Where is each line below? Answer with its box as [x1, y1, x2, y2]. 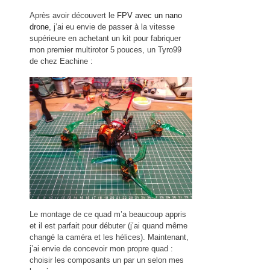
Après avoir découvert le [30, 11, 117, 20]
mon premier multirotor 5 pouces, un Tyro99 [30, 45, 181, 55]
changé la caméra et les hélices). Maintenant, [30, 233, 189, 242]
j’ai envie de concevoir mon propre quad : [30, 244, 173, 254]
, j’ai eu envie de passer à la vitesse [49, 22, 175, 32]
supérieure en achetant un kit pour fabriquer [30, 34, 181, 43]
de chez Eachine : [30, 57, 93, 66]
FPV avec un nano [117, 11, 182, 20]
